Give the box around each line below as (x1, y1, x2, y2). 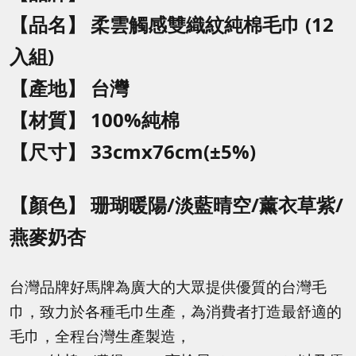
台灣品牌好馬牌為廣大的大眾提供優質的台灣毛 (10, 276, 327, 296)
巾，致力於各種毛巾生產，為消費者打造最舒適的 (10, 300, 342, 321)
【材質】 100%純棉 (10, 106, 180, 133)
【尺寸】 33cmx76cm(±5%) (10, 137, 256, 164)
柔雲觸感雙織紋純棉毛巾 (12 (91, 10, 334, 37)
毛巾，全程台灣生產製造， (10, 325, 191, 346)
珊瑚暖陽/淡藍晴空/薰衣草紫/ (91, 191, 343, 218)
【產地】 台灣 (10, 74, 129, 101)
